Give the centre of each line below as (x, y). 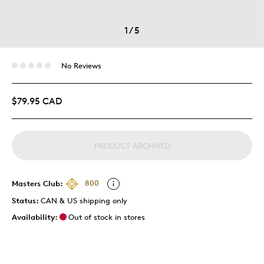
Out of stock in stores (107, 217)
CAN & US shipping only (84, 200)
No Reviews (81, 65)
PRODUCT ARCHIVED (132, 145)
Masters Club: (37, 183)
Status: (26, 200)
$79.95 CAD (37, 101)
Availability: (35, 217)
